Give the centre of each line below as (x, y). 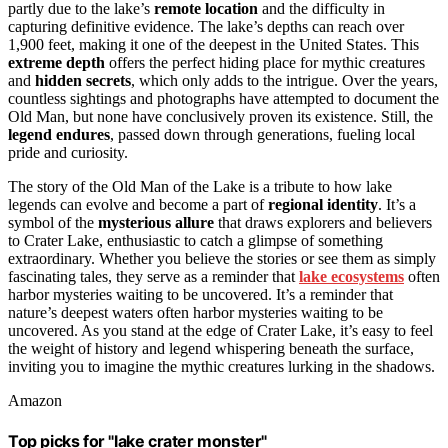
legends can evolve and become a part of (138, 205)
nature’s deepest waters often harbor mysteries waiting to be (195, 313)
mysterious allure (156, 223)
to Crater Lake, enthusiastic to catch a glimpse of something (195, 241)
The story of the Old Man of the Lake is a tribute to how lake (200, 187)
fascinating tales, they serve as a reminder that (153, 277)
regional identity (323, 205)
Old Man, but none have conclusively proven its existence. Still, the (220, 117)
